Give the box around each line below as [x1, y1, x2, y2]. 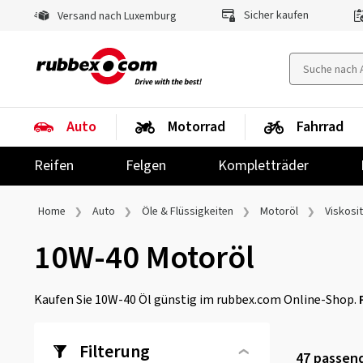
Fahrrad [297, 117, 344, 137]
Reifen [34, 156, 74, 176]
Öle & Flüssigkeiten [142, 203, 233, 220]
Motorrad [168, 117, 225, 137]
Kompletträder [218, 156, 309, 176]
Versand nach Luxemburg [55, 8, 177, 24]
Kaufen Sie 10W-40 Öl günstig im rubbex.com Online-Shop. [34, 291, 359, 309]
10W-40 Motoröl [34, 235, 254, 281]
